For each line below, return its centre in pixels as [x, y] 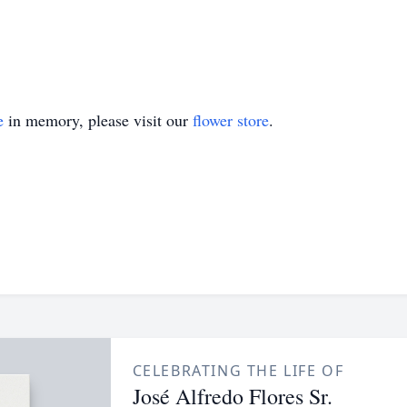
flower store [231, 120]
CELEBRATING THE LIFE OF [238, 371]
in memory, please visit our [98, 120]
